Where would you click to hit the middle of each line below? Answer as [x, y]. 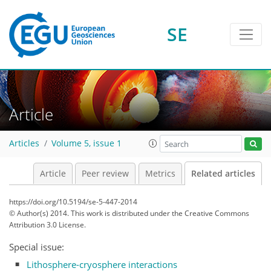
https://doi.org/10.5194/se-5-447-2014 [73, 202]
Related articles [223, 174]
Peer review [105, 174]
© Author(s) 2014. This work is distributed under [90, 213]
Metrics [160, 174]
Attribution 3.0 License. [47, 225]
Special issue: [37, 247]
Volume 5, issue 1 [87, 144]
